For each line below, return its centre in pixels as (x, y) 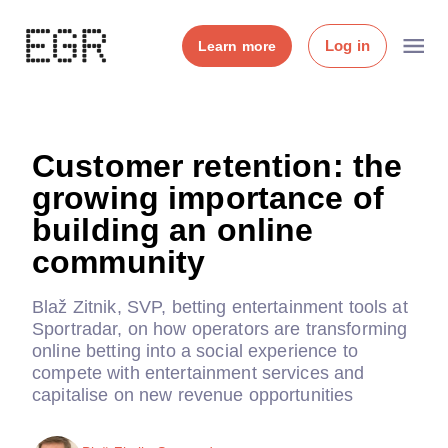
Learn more (237, 46)
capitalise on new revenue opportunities (193, 395)
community (119, 262)
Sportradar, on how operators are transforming (220, 329)
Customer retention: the (217, 166)
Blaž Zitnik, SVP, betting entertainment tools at (220, 307)
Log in (347, 45)
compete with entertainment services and (198, 373)
